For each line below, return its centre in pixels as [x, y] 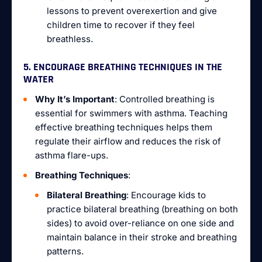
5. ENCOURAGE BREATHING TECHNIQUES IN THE [123, 67]
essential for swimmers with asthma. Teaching [131, 113]
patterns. [65, 251]
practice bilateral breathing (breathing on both [142, 209]
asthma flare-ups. [72, 155]
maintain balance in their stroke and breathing [142, 237]
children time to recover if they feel [121, 25]
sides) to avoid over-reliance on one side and [140, 223]
